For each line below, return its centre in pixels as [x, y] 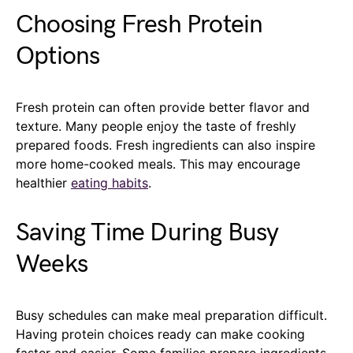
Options [58, 56]
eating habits [110, 182]
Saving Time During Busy [147, 232]
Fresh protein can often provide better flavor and [163, 107]
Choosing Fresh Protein [139, 24]
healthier [43, 182]
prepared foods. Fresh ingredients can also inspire [165, 145]
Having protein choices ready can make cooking [160, 334]
